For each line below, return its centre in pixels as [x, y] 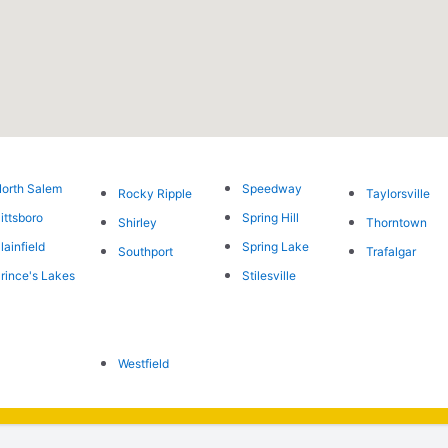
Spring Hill [270, 217]
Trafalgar [391, 251]
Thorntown [397, 222]
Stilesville [268, 275]
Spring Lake [275, 246]
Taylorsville [398, 193]
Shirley [137, 222]
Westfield [143, 363]
